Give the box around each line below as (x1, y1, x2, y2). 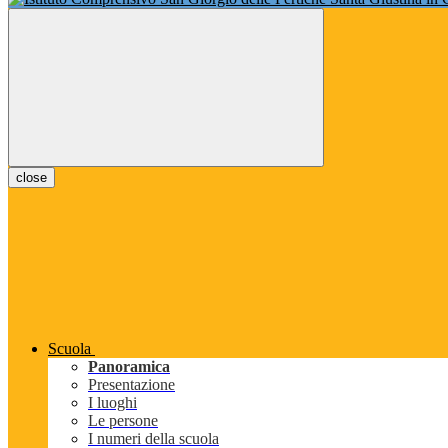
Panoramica (88, 358, 170, 376)
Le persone (88, 412, 158, 430)
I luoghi (88, 394, 137, 412)
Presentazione (88, 376, 175, 394)
